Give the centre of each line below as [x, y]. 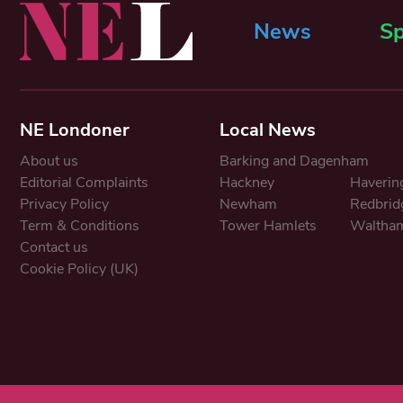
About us [49, 161]
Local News [267, 130]
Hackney [246, 182]
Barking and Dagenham [294, 161]
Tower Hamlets [268, 225]
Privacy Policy [64, 204]
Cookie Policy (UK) [79, 269]
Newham [248, 204]
